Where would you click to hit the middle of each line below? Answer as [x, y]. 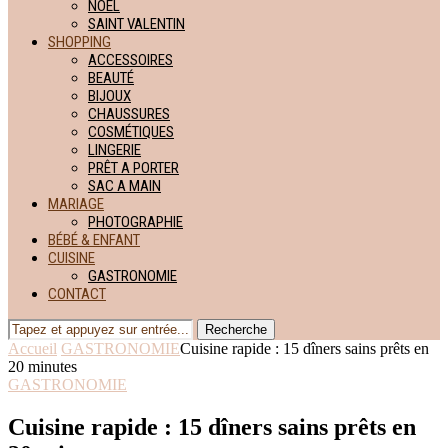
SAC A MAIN [124, 186]
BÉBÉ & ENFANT [94, 240]
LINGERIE [114, 150]
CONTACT [77, 294]
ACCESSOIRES [130, 60]
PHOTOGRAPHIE [135, 222]
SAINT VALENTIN [136, 24]
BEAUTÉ [111, 78]
